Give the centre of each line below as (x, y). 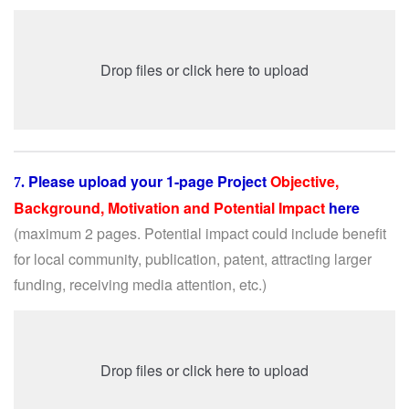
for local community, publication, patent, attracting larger (193, 259)
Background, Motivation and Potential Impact (169, 208)
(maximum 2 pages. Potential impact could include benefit (200, 233)
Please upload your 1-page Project (147, 181)
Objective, (303, 181)
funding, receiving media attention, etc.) (140, 284)
